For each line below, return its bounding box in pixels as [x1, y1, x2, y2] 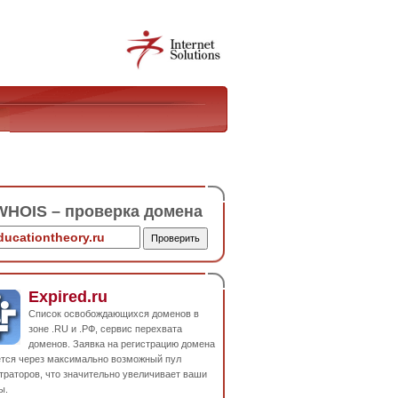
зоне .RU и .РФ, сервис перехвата [28, 322, 182, 334]
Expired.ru [28, 287, 107, 306]
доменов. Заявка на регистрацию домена [28, 338, 215, 349]
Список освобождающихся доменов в [28, 307, 199, 319]
